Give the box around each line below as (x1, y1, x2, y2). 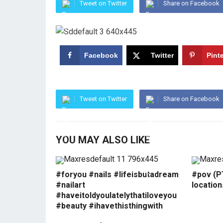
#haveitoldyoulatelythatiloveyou (56, 191, 177, 201)
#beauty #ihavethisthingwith (56, 201, 163, 211)
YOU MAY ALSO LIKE (56, 134, 150, 146)
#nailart (56, 180, 85, 190)
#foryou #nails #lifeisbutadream (56, 170, 179, 180)
